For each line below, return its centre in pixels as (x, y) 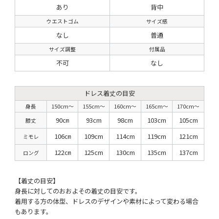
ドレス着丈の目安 (109, 93)
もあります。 (33, 211)
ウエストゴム (62, 21)
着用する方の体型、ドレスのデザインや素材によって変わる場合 (106, 201)
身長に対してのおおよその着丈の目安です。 (78, 191)
